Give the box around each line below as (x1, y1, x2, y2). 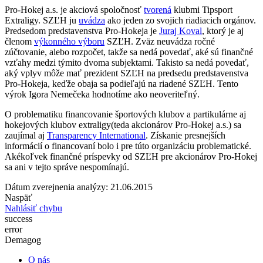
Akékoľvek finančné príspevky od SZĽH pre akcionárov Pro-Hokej (5, 151, 257, 161)
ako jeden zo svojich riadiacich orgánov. (105, 15, 256, 25)
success (5, 213, 32, 224)
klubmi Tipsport (171, 4, 232, 15)
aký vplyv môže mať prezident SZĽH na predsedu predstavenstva (5, 68, 248, 78)
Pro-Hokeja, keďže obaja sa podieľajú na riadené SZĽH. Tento (5, 78, 238, 89)
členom (5, 36, 34, 46)
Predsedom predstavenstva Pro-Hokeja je (5, 25, 159, 36)
